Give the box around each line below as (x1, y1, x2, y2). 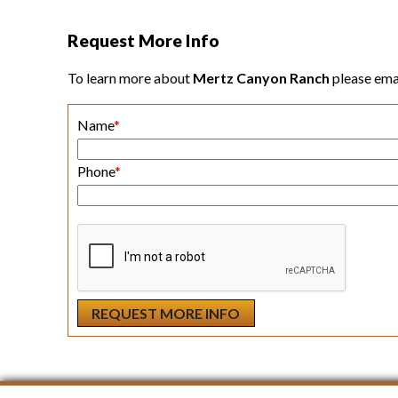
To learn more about (67, 68, 193, 86)
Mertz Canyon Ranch (192, 68, 332, 86)
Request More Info (67, 29, 219, 51)
